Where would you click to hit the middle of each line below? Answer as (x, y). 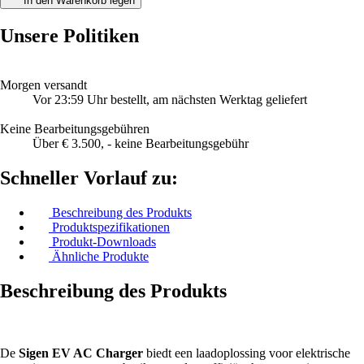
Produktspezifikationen (111, 227)
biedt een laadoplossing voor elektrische (247, 353)
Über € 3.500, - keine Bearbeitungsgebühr (141, 144)
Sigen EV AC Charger (81, 353)
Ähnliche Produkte (100, 256)
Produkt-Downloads (104, 241)
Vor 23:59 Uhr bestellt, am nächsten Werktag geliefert (170, 100)
